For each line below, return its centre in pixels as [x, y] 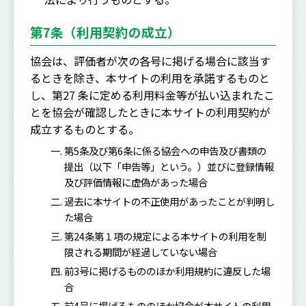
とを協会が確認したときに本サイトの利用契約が [150, 112]
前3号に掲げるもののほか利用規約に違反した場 [168, 271]
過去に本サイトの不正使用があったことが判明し [170, 201]
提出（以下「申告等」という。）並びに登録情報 [169, 166]
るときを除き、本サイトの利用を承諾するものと [150, 78]
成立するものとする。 [85, 129]
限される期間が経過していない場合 [141, 252]
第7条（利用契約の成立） [105, 31]
